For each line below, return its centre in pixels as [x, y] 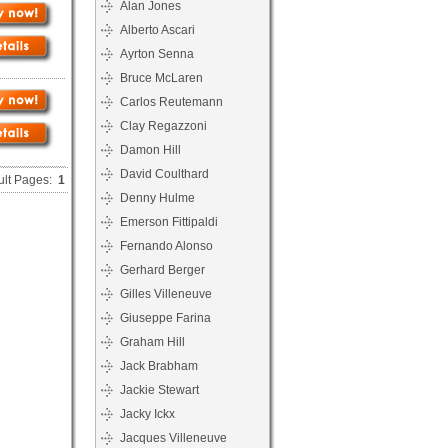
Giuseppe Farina [165, 318]
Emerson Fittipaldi [169, 222]
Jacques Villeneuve [173, 438]
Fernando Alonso [166, 246]
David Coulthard [164, 174]
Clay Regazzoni [163, 126]
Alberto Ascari [157, 30]
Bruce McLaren [161, 78]
